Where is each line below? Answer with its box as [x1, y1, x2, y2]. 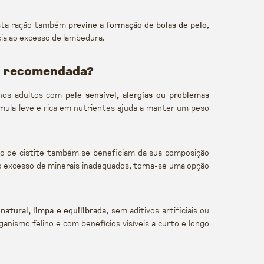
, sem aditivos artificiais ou [106, 204, 209, 217]
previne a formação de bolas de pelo [68, 19, 207, 31]
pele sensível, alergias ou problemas [65, 89, 209, 101]
